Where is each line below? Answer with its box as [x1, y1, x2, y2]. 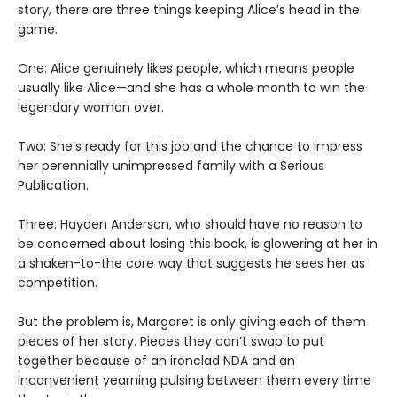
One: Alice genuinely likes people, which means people [18, 58, 354, 77]
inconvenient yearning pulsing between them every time [18, 370, 371, 389]
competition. [18, 273, 97, 292]
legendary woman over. [18, 97, 164, 116]
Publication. [18, 175, 89, 194]
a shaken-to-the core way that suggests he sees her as [18, 253, 365, 272]
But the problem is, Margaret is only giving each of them [18, 312, 366, 331]
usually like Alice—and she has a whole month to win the [18, 78, 365, 97]
